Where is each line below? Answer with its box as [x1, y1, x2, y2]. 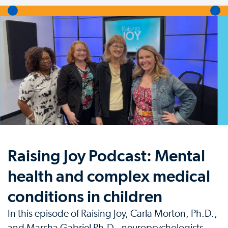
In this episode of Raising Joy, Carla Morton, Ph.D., [8, 209, 217, 219]
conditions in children [8, 187, 162, 207]
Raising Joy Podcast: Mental [8, 146, 205, 166]
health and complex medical [8, 166, 210, 186]
